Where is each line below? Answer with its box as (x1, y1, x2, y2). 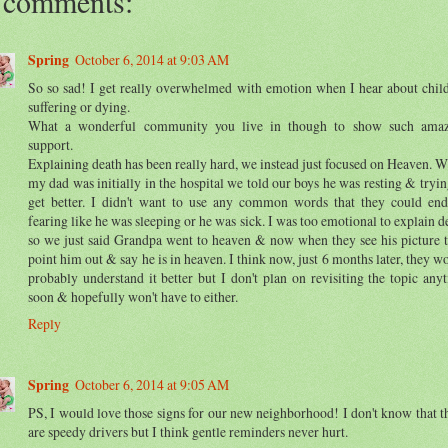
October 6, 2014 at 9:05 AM (75, 374, 229, 394)
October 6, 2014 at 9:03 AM (75, 50, 229, 70)
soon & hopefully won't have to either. (28, 287, 238, 307)
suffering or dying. (28, 97, 130, 117)
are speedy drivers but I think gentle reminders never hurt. (28, 421, 348, 441)
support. (28, 135, 73, 155)
